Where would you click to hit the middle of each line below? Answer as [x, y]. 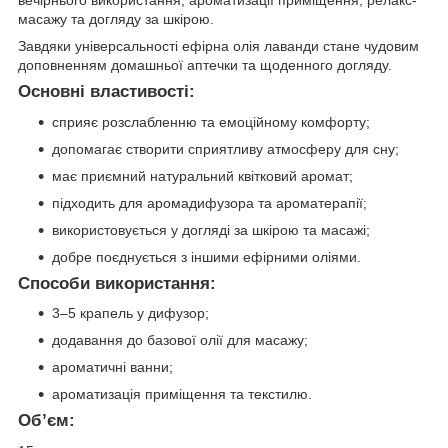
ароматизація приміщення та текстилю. [182, 394]
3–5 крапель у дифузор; [130, 313]
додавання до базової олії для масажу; [180, 340]
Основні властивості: [106, 91]
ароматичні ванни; [112, 367]
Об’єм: [46, 421]
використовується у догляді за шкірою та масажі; [211, 229]
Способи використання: [117, 283]
